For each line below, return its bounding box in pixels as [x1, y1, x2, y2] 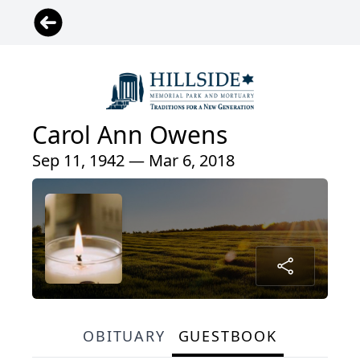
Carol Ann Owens [32, 117, 227, 151]
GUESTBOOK [178, 325, 277, 346]
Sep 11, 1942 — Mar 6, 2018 [32, 149, 235, 171]
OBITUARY [83, 325, 166, 346]
